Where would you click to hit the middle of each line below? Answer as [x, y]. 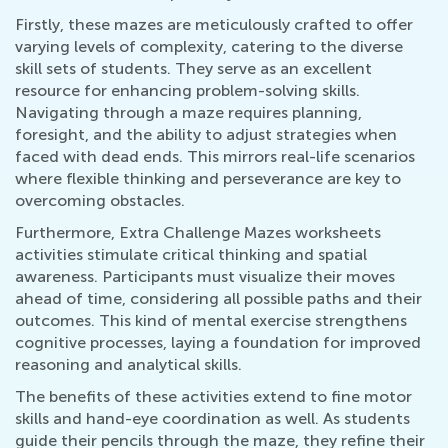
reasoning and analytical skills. [128, 365]
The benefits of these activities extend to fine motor [213, 397]
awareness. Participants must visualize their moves [205, 277]
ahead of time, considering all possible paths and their [218, 299]
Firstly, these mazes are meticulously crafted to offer [214, 25]
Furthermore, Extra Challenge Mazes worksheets [198, 233]
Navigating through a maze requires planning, [188, 113]
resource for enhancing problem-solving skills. [187, 91]
